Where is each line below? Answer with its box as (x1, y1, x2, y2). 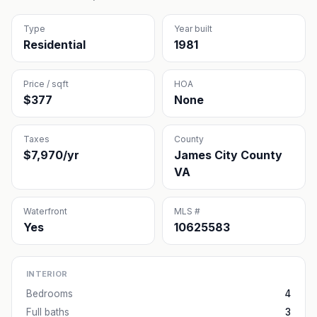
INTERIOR (26, 269, 68, 279)
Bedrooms (26, 288, 73, 299)
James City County (174, 148, 282, 162)
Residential (23, 38, 86, 52)
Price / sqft (23, 79, 69, 89)
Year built (174, 23, 212, 34)
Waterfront (23, 206, 67, 217)
